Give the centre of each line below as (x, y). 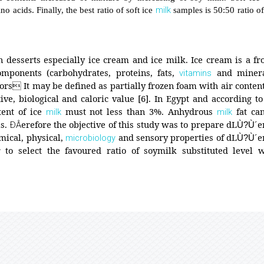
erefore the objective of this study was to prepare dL (129, 124)
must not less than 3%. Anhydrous (139, 111)
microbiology (91, 138)
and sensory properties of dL (176, 137)
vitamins (196, 73)
